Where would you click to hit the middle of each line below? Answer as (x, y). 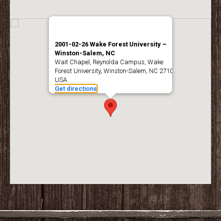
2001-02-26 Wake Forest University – (111, 44)
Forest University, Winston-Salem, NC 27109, (116, 71)
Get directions (76, 88)
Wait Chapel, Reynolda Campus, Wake (109, 62)
